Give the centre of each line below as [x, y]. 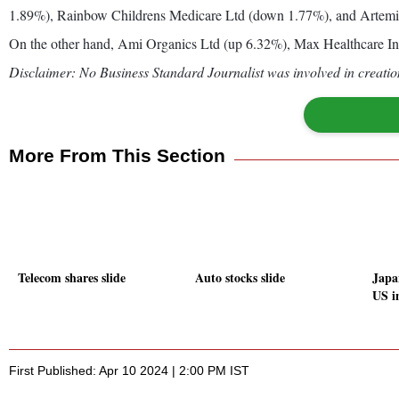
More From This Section [117, 155]
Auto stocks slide [240, 278]
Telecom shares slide [72, 278]
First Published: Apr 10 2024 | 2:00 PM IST [129, 371]
